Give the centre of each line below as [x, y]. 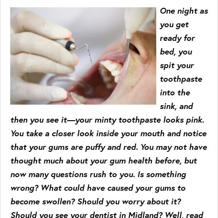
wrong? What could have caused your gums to [98, 188]
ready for [177, 38]
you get [174, 24]
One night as [184, 10]
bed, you [176, 51]
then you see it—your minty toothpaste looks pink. [107, 119]
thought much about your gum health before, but [103, 160]
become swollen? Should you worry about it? [95, 201]
